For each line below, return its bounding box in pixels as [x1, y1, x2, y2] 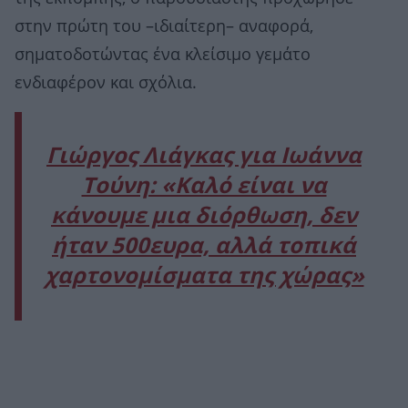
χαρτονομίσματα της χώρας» [44, 263, 364, 290]
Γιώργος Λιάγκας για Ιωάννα [46, 143, 362, 169]
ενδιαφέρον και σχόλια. [15, 74, 197, 93]
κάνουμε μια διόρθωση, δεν [51, 203, 357, 229]
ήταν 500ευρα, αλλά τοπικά [52, 233, 356, 260]
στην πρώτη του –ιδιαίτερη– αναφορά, [15, 17, 313, 36]
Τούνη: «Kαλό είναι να [81, 173, 327, 199]
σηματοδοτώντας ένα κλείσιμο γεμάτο [15, 46, 311, 65]
